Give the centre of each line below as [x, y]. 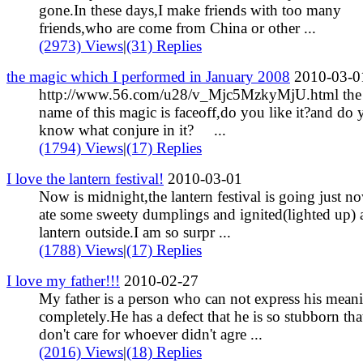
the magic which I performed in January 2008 [148, 76]
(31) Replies [164, 45]
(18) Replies [164, 352]
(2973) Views [81, 45]
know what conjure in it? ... [132, 130]
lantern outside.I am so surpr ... [135, 232]
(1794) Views [81, 147]
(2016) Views [81, 352]
